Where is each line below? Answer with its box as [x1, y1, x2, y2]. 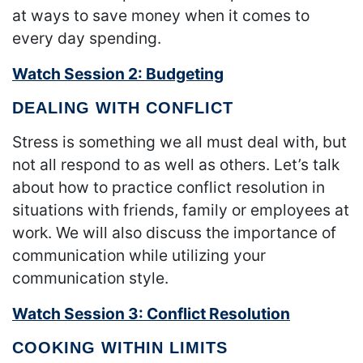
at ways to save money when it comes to [12, 6, 310, 26]
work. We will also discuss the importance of [12, 223, 336, 243]
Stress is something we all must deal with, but [12, 132, 347, 152]
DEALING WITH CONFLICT [12, 99, 233, 117]
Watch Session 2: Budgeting [12, 64, 224, 84]
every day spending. [12, 28, 161, 49]
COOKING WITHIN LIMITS [12, 339, 228, 357]
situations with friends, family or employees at [12, 200, 349, 220]
